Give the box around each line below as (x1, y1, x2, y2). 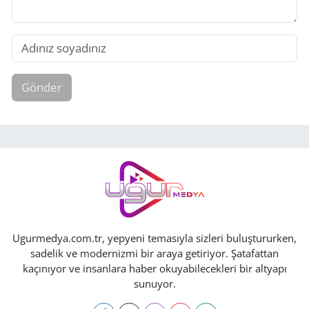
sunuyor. (133, 276, 176, 290)
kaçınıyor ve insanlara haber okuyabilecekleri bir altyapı (22, 261, 287, 275)
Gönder (21, 79, 62, 96)
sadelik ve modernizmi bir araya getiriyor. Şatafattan (30, 246, 279, 260)
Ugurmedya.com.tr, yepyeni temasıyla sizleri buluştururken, (12, 230, 297, 245)
